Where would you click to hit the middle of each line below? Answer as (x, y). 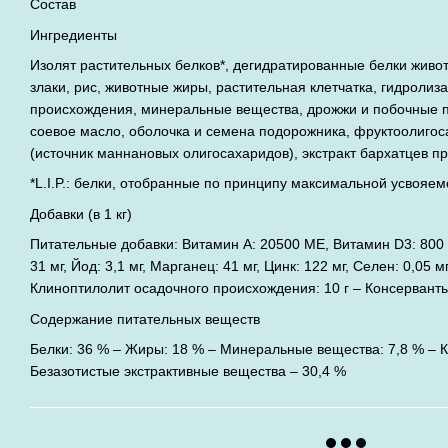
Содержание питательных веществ (145, 318)
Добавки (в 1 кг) (81, 213)
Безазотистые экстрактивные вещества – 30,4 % (188, 370)
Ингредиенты (73, 34)
